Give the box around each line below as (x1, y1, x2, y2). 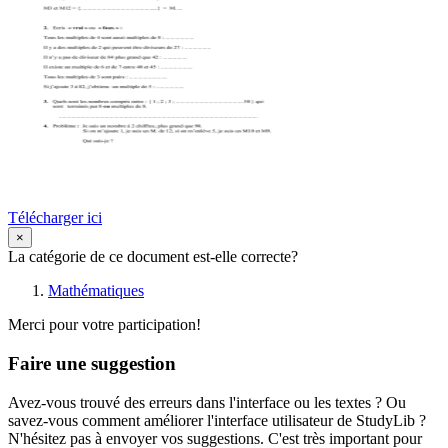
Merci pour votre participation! (8, 316, 201, 334)
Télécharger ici (8, 209, 102, 227)
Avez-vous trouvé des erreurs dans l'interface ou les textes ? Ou (8, 393, 406, 411)
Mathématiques (48, 282, 144, 300)
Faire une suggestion (8, 352, 176, 374)
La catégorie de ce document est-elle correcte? (8, 248, 298, 266)
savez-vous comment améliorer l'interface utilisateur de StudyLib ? (8, 411, 426, 429)
